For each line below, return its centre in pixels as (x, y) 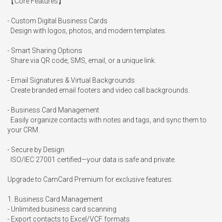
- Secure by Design (36, 150)
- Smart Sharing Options (45, 51)
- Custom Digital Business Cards (57, 21)
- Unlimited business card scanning (62, 209)
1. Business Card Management (55, 199)
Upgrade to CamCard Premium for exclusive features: (90, 179)
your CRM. (24, 130)
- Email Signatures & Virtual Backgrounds (71, 80)
